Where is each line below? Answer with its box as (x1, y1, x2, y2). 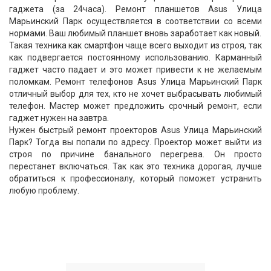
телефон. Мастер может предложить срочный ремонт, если (9, 101, 262, 111)
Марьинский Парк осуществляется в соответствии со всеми (9, 16, 262, 26)
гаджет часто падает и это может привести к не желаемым (9, 65, 262, 74)
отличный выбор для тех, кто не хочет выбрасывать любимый (9, 89, 262, 99)
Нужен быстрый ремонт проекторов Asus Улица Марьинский (9, 125, 262, 135)
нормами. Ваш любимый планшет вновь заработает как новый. (9, 28, 261, 38)
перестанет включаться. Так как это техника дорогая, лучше (9, 162, 262, 171)
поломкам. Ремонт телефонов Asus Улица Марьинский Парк (9, 77, 262, 87)
